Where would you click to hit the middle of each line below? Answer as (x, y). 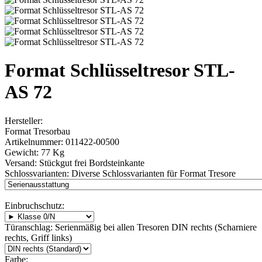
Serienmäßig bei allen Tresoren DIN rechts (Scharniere (156, 227)
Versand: (21, 163)
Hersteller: (24, 120)
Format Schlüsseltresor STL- (120, 70)
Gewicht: (23, 152)
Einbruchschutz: (35, 205)
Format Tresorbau (37, 131)
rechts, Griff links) (38, 237)
